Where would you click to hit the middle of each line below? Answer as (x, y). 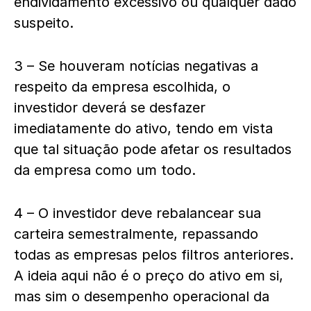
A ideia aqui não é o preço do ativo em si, (149, 276)
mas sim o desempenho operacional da (142, 296)
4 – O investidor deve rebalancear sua (137, 213)
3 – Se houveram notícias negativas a (136, 66)
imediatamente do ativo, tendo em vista (143, 128)
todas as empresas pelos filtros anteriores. (154, 255)
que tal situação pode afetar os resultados (153, 149)
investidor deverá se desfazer (110, 108)
